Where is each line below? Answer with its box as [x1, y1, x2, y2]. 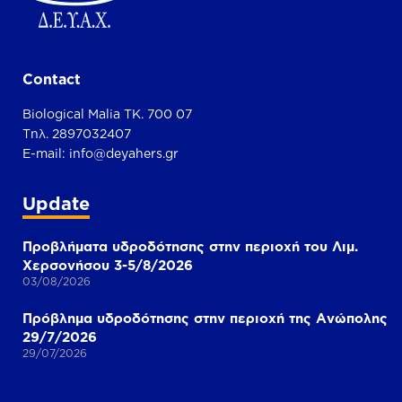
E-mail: [22, 146, 69, 160]
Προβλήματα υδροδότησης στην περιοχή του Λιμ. [22, 239, 358, 254]
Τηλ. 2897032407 [22, 127, 131, 140]
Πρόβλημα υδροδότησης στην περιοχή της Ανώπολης [22, 310, 388, 326]
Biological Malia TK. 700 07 [22, 107, 192, 120]
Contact [22, 71, 81, 87]
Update [22, 193, 90, 213]
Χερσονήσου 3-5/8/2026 [22, 258, 193, 273]
